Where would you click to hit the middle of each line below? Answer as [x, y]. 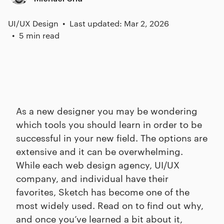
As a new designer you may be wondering [107, 110]
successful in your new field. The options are [112, 137]
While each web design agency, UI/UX [98, 164]
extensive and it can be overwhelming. [99, 151]
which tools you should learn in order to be [109, 124]
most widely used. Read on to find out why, [110, 205]
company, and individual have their [92, 178]
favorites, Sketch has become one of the [103, 191]
